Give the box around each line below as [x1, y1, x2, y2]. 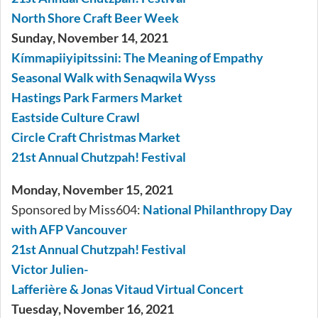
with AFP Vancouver [11, 221, 127, 238]
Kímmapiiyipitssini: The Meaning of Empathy [11, 50, 263, 66]
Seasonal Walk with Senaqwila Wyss [11, 70, 216, 86]
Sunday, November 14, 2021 [11, 30, 168, 46]
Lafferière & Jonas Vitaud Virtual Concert [11, 281, 243, 297]
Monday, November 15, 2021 [11, 182, 173, 198]
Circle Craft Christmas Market [11, 129, 180, 146]
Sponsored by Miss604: [11, 202, 143, 218]
